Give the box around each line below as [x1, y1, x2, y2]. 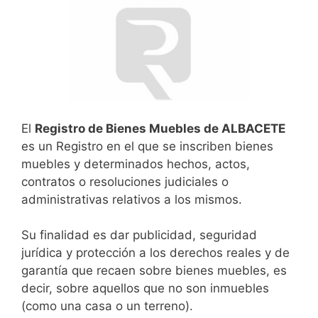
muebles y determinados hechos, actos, [21, 156, 250, 171]
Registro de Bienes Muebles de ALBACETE [35, 121, 285, 136]
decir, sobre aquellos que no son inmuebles [21, 281, 269, 296]
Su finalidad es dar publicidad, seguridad [21, 228, 257, 243]
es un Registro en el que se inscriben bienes [21, 138, 273, 153]
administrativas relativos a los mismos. [21, 192, 242, 207]
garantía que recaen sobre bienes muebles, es [21, 263, 287, 278]
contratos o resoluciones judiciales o [21, 174, 229, 189]
